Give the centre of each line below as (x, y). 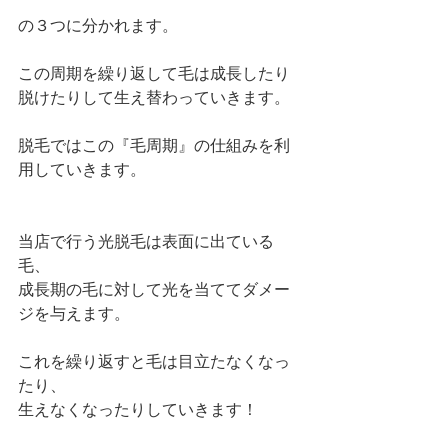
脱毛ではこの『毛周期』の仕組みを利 (154, 145)
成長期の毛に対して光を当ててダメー (154, 289)
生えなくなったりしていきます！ (138, 409)
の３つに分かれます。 (98, 25)
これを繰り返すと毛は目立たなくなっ (154, 361)
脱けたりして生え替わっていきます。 (154, 97)
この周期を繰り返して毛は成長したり (154, 73)
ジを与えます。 (74, 313)
